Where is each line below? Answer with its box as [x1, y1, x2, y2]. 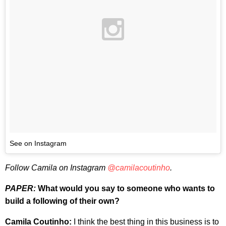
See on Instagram [10, 139, 67, 147]
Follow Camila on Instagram [5, 163, 107, 172]
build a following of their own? [5, 196, 120, 205]
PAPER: [5, 184, 36, 193]
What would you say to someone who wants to [36, 184, 215, 193]
